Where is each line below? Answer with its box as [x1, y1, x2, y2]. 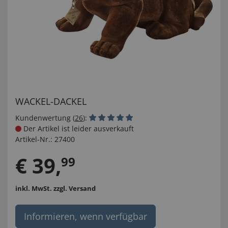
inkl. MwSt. [15, 184, 53, 193]
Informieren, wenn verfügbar [24, 210, 147, 223]
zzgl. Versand [53, 184, 96, 193]
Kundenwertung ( [15, 113, 75, 123]
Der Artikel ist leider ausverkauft [21, 124, 134, 133]
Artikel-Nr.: [15, 134, 52, 144]
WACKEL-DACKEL [15, 95, 87, 107]
